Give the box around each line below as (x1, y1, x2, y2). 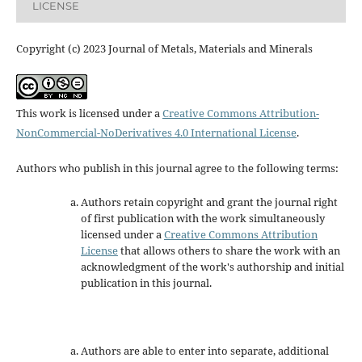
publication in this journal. (80, 276, 212, 291)
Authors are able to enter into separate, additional (80, 343, 329, 359)
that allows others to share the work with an (117, 243, 340, 259)
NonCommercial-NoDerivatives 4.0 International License (15, 125, 297, 141)
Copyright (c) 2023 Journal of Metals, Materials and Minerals (15, 41, 313, 57)
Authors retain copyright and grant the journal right (80, 195, 338, 210)
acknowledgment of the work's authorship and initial (80, 259, 344, 275)
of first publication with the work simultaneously (80, 211, 325, 226)
